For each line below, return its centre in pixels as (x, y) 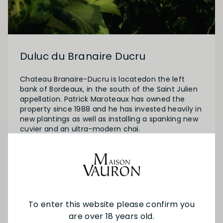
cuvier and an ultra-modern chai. (80, 129)
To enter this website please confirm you (111, 204)
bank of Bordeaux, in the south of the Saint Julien (109, 89)
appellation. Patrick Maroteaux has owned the (103, 99)
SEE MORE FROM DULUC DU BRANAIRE (111, 192)
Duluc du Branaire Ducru (83, 56)
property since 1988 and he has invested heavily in (111, 109)
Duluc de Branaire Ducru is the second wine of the (111, 147)
